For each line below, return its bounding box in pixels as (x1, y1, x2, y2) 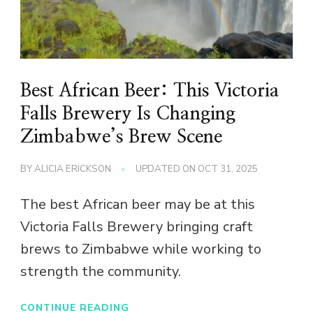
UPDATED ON (136, 163, 198, 176)
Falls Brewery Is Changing (20, 105, 235, 124)
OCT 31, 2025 (198, 163, 258, 176)
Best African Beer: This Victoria (20, 82, 279, 101)
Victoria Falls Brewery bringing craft (20, 217, 253, 237)
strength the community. (20, 262, 181, 282)
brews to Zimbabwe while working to (20, 240, 261, 259)
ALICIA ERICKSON (34, 163, 111, 176)
